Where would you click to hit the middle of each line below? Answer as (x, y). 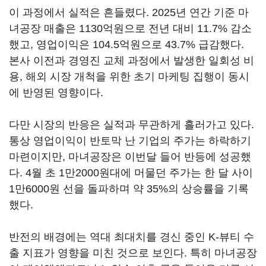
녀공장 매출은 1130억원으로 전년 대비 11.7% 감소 (130, 28)
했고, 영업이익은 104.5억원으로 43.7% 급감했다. (126, 45)
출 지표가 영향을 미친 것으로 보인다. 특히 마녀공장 (133, 253)
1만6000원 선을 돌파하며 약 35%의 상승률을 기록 (129, 189)
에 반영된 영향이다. (56, 93)
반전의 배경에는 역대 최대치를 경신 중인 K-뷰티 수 (132, 237)
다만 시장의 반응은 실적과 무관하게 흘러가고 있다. (132, 125)
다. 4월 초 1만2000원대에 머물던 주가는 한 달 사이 (131, 173)
